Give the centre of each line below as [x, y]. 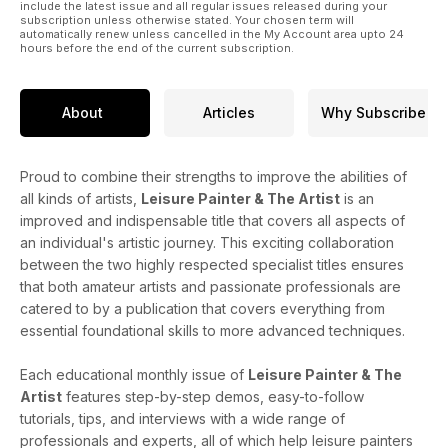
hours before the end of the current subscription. [157, 47]
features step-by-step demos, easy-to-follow [213, 396]
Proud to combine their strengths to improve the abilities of [213, 176]
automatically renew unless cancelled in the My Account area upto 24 [212, 33]
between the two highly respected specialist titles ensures [212, 264]
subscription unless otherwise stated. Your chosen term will [187, 19]
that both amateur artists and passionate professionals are [210, 286]
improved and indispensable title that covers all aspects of [212, 220]
